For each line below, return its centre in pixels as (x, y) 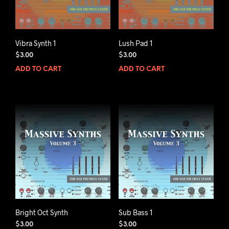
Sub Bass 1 (135, 212)
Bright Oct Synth (42, 212)
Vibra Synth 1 (36, 43)
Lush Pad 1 (135, 43)
